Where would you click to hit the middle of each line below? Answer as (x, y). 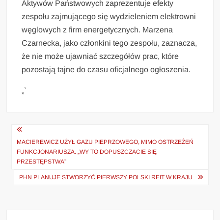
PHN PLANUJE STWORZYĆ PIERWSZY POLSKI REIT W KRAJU (106, 177)
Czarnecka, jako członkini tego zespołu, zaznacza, (110, 43)
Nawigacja (41, 132)
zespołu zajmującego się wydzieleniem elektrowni (109, 16)
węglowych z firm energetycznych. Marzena (97, 30)
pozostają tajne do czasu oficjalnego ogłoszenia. (106, 69)
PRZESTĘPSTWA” (42, 162)
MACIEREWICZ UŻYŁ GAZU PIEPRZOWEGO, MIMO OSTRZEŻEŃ (105, 142)
